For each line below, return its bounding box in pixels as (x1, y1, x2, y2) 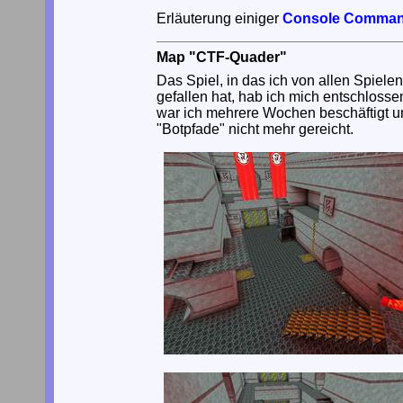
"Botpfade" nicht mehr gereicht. (157, 121, 354, 137)
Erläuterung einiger (157, 10, 282, 26)
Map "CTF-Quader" (157, 49, 287, 65)
